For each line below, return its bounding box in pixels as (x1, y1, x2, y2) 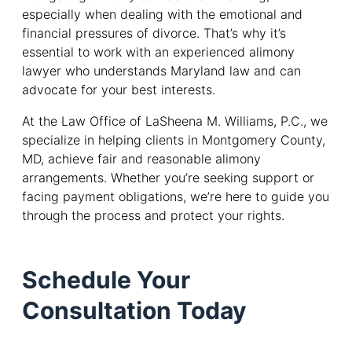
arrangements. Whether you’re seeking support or (22, 170, 314, 186)
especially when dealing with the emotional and (22, 6, 302, 23)
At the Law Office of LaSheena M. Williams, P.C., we (22, 113, 328, 130)
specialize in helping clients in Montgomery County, (22, 132, 325, 148)
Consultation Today (22, 296, 247, 325)
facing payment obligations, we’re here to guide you (22, 189, 329, 205)
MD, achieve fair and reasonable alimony (22, 151, 261, 167)
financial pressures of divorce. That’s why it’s (22, 25, 286, 42)
